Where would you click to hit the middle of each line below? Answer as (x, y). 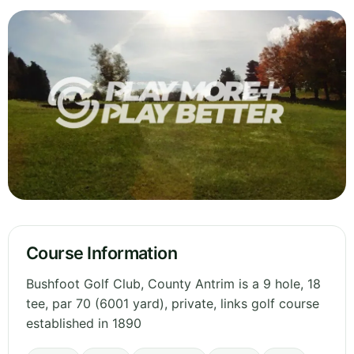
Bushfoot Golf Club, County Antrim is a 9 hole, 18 (173, 284)
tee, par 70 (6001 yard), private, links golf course (173, 304)
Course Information (102, 253)
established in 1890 (84, 324)
